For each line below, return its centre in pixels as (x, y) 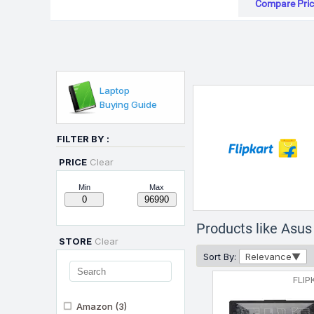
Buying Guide (128, 104)
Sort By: (219, 257)
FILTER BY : (83, 139)
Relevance (268, 257)
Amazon (95, 306)
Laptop (115, 90)
